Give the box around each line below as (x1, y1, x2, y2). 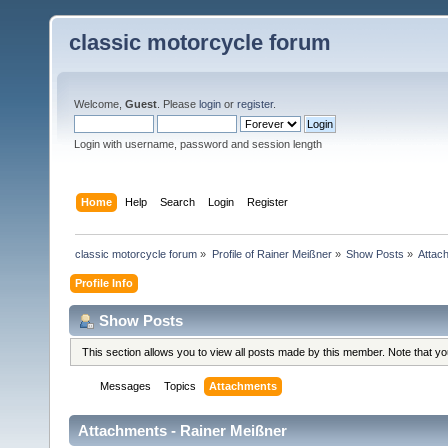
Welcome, (74, 98, 125, 110)
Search (160, 195, 196, 208)
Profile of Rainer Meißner (211, 247, 332, 260)
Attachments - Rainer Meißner (78, 422, 287, 440)
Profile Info (75, 276, 134, 289)
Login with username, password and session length (74, 138, 322, 150)
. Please (157, 98, 199, 110)
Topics (164, 380, 197, 393)
